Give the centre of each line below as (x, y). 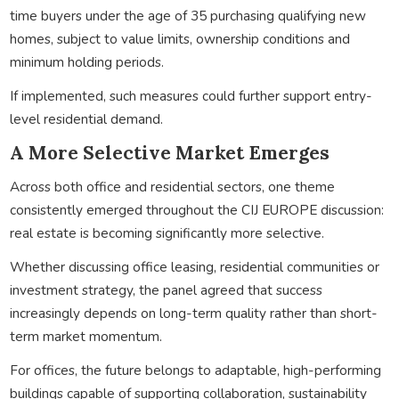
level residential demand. (86, 118)
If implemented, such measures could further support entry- (191, 95)
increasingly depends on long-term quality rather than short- (193, 313)
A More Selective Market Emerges (169, 152)
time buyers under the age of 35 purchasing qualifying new (187, 15)
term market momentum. (85, 336)
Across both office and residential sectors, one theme (172, 186)
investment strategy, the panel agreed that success (166, 289)
